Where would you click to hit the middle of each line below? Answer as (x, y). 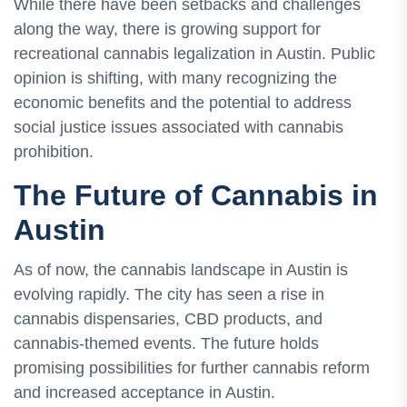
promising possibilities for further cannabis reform (192, 367)
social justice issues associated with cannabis (179, 128)
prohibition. (54, 152)
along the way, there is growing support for (167, 30)
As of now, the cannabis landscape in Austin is (181, 269)
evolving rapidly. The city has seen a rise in (169, 294)
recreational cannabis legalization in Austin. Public (194, 54)
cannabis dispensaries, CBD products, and (168, 318)
